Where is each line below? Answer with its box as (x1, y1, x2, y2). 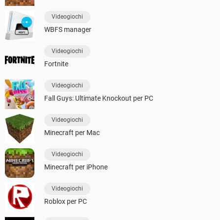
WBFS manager (44, 26, 91, 34)
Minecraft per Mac (44, 129, 100, 137)
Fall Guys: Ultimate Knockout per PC (44, 94, 153, 103)
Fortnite (44, 60, 68, 68)
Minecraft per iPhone (44, 163, 108, 171)
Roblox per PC (44, 197, 87, 206)
